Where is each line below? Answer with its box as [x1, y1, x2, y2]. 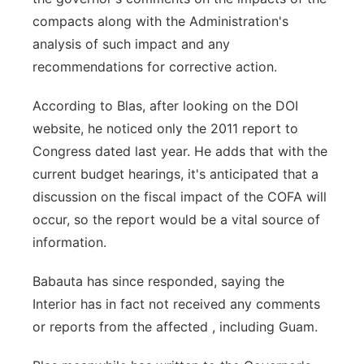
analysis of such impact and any [32, 36, 230, 52]
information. [32, 234, 106, 250]
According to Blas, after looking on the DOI [32, 97, 298, 114]
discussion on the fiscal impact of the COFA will [32, 188, 327, 205]
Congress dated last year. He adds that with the [32, 143, 327, 159]
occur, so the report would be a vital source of [32, 211, 320, 227]
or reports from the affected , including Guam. [32, 318, 318, 335]
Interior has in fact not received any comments [32, 296, 320, 312]
